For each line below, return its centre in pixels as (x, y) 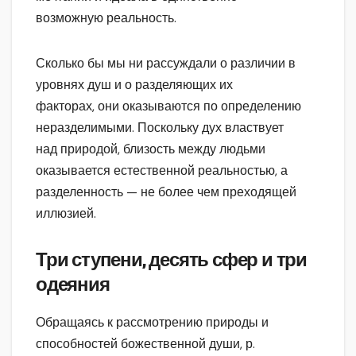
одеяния (73, 284)
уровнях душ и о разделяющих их (134, 84)
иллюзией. (66, 213)
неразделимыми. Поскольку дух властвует (160, 127)
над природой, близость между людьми (151, 149)
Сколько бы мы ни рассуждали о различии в (166, 63)
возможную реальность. (106, 17)
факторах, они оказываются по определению (168, 106)
